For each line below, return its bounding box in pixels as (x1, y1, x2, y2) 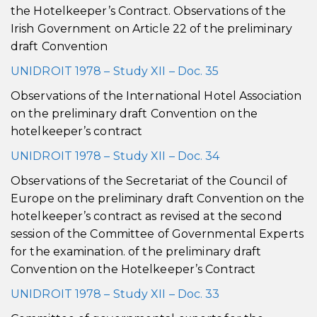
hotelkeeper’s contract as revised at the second (11, 209, 282, 223)
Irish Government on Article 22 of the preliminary (11, 22, 292, 35)
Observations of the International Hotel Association (11, 89, 302, 103)
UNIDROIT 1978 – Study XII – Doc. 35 (11, 64, 219, 78)
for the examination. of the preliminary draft (11, 245, 262, 258)
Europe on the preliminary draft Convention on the (11, 192, 304, 205)
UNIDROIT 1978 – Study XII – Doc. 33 (11, 287, 220, 301)
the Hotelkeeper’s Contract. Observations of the (11, 4, 286, 18)
